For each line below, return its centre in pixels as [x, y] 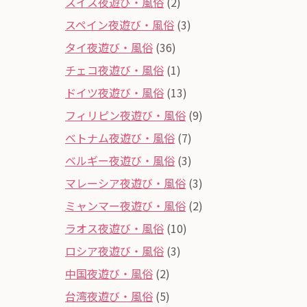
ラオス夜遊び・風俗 [114, 228]
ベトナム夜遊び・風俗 [120, 137]
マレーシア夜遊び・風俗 [125, 183]
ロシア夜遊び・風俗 [114, 250]
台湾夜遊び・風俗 [109, 296]
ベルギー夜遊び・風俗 [120, 160]
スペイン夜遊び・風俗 [120, 24]
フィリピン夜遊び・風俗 [125, 115]
